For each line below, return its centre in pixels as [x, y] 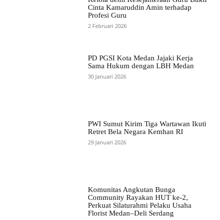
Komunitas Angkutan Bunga [131, 190]
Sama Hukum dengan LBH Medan [141, 66]
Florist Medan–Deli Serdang [131, 213]
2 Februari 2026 [107, 26]
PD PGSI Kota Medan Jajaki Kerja [140, 58]
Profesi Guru [107, 15]
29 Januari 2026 [107, 142]
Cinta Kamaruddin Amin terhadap [139, 8]
